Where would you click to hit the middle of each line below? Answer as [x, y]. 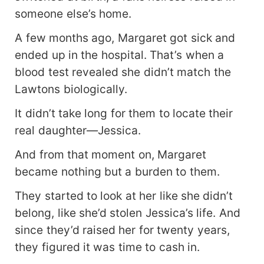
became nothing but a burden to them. [117, 172]
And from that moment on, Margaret [111, 155]
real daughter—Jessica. [78, 131]
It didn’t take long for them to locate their [124, 113]
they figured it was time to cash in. [108, 247]
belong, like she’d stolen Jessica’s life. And [128, 213]
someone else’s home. [73, 14]
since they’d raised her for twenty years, [122, 230]
